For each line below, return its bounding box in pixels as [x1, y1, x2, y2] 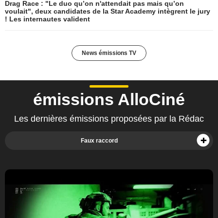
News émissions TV [82, 49, 136, 56]
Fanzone [172, 153, 196, 160]
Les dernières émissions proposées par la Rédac [14, 113, 204, 124]
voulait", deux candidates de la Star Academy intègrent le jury [5, 7, 210, 15]
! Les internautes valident [5, 15, 90, 23]
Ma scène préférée [144, 171, 196, 179]
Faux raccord [81, 137, 118, 144]
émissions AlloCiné [33, 90, 185, 109]
